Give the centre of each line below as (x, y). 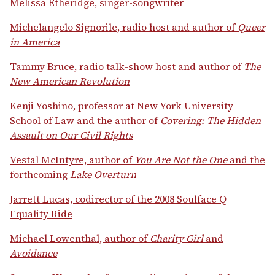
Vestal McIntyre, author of (72, 160)
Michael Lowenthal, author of (80, 238)
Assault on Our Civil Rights (71, 135)
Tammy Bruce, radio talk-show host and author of (127, 67)
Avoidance (33, 253)
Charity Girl (176, 238)
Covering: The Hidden (211, 121)
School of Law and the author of (85, 121)
